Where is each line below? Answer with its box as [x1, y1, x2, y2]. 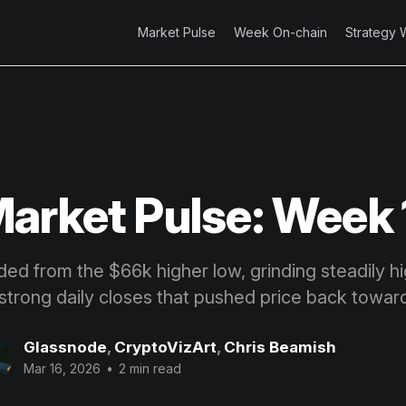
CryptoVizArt [114, 338, 217, 357]
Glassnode [24, 338, 107, 357]
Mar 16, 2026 [24, 361, 101, 377]
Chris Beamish [224, 338, 336, 357]
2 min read [115, 361, 181, 377]
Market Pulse [138, 24, 216, 40]
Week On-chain [234, 24, 327, 40]
